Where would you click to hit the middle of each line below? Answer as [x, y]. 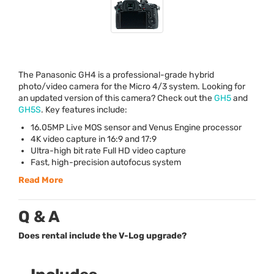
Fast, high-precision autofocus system [106, 163]
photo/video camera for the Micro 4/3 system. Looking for [132, 87]
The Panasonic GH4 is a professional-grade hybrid [116, 75]
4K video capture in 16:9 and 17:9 [94, 139]
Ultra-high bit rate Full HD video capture [108, 151]
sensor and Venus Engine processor [172, 128]
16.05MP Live [57, 128]
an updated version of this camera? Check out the [116, 98]
